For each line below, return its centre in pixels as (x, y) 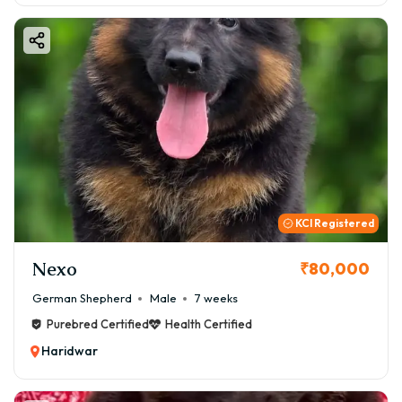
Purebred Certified (98, 324)
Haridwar (70, 351)
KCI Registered (335, 223)
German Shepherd (82, 298)
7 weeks (216, 298)
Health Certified (209, 324)
